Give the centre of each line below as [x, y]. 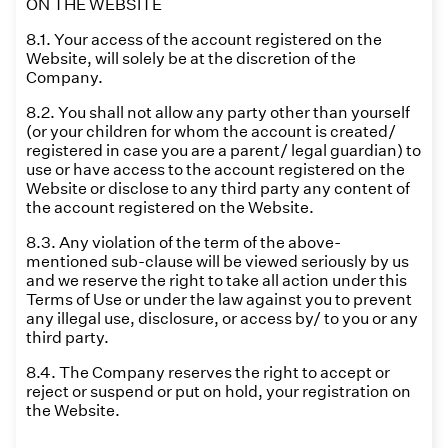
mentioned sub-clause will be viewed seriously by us [217, 261]
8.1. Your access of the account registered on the [204, 39]
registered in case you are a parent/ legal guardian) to [223, 150]
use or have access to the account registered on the [215, 169]
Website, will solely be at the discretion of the [191, 58]
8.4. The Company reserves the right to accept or [208, 372]
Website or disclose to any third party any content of [218, 188]
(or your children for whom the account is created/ [211, 131]
